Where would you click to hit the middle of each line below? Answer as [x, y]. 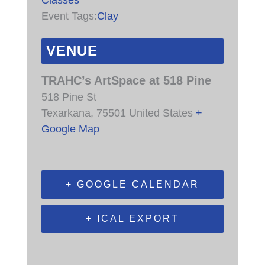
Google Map [70, 129]
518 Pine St [69, 97]
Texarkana [66, 113]
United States [161, 113]
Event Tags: [69, 16]
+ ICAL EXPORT [132, 219]
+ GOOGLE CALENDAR [132, 185]
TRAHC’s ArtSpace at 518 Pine [126, 81]
